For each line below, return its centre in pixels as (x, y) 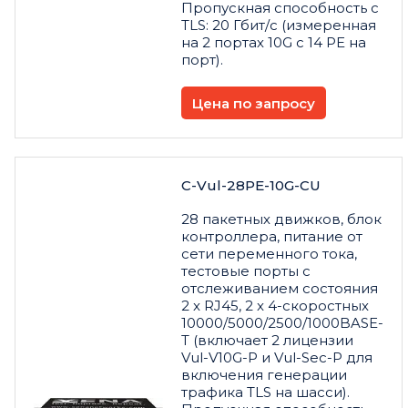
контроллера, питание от (272, 237)
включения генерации (264, 375)
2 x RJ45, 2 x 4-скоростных (275, 306)
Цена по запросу (254, 103)
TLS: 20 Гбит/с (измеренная (279, 25)
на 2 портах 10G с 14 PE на (274, 43)
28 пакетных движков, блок (281, 219)
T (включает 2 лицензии (267, 341)
